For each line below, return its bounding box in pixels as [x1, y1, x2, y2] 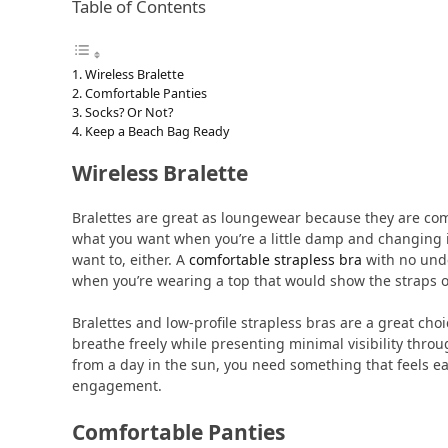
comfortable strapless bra [189, 249, 362, 269]
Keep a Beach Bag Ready [84, 122, 229, 140]
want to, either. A [72, 249, 189, 269]
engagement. [72, 375, 162, 395]
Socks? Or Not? [84, 103, 173, 121]
